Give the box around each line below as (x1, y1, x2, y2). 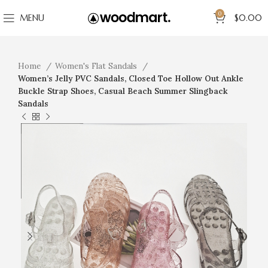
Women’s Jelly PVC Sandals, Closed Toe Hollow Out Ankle (18, 74, 243, 84)
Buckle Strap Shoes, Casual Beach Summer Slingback (18, 86, 228, 96)
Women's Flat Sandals (55, 61, 139, 71)
